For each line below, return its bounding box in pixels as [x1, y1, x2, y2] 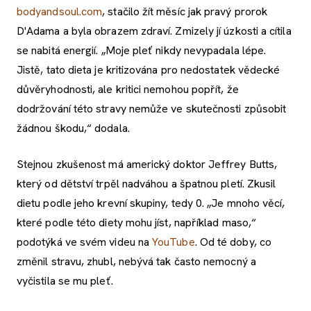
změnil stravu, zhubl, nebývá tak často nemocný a [17, 253, 256, 269]
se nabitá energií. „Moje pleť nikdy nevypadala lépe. [17, 42, 267, 58]
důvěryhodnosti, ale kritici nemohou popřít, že [17, 81, 239, 96]
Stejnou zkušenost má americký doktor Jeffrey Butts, [17, 156, 278, 171]
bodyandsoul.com [17, 3, 103, 19]
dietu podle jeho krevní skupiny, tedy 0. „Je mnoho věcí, [17, 195, 285, 210]
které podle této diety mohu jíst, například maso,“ [17, 215, 257, 230]
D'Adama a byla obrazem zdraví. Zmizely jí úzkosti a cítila [17, 23, 292, 38]
